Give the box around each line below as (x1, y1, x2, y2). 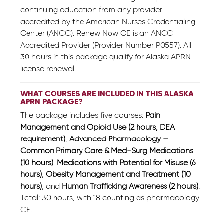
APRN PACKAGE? (20, 96, 82, 107)
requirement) (20, 134, 65, 143)
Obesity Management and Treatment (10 (46, 169, 191, 179)
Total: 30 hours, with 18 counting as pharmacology (20, 193, 199, 202)
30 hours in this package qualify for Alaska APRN (20, 52, 191, 61)
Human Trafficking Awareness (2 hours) (62, 181, 198, 191)
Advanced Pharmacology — (69, 134, 168, 143)
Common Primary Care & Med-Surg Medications (20, 146, 193, 155)
